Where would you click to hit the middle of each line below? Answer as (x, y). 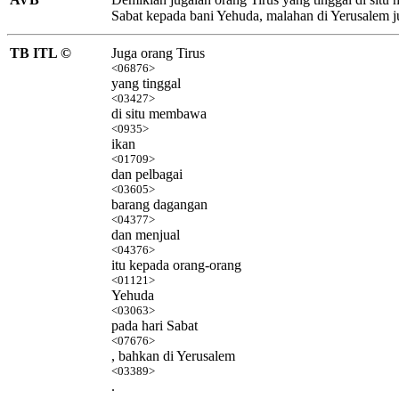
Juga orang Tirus (158, 53)
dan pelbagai (147, 174)
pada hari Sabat (155, 325)
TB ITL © (41, 53)
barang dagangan (159, 204)
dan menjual (146, 234)
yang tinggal (146, 83)
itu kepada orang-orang (176, 265)
